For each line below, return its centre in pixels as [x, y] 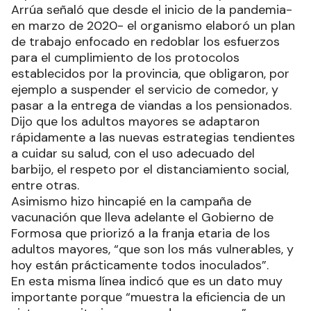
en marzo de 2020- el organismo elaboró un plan [153, 26]
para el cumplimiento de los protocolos [125, 58]
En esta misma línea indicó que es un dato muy [147, 281]
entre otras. [45, 185]
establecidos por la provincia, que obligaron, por [150, 74]
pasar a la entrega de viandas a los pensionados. [151, 106]
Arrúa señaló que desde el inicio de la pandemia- [152, 10]
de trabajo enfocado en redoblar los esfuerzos [145, 42]
